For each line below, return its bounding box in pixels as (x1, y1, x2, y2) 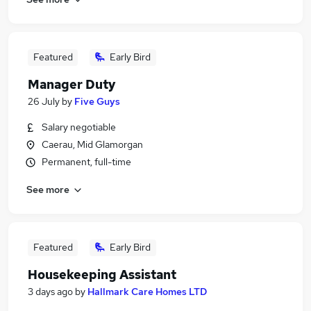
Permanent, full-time (42, 155, 131, 168)
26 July (28, 95, 60, 108)
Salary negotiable (42, 121, 116, 133)
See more (26, 183, 69, 196)
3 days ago (28, 285, 73, 298)
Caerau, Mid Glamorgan (42, 138, 143, 151)
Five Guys (74, 95, 120, 108)
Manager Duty (28, 76, 116, 92)
